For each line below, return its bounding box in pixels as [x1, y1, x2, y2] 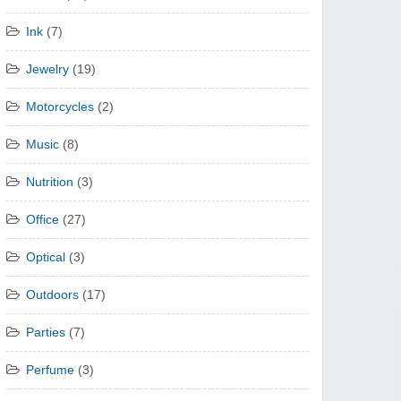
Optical [26, 251, 65, 265]
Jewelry [26, 63, 69, 77]
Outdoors [26, 288, 79, 303]
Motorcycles [26, 100, 94, 115]
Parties [26, 326, 65, 340]
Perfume [26, 363, 74, 378]
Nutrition [26, 175, 73, 190]
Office [26, 213, 59, 227]
